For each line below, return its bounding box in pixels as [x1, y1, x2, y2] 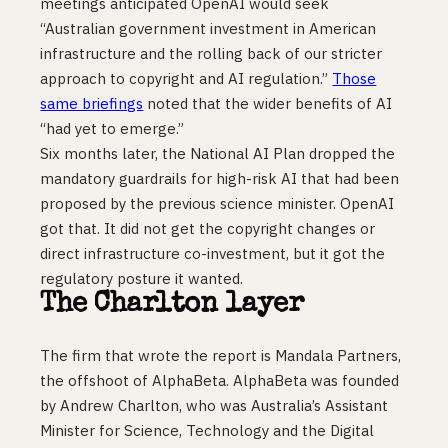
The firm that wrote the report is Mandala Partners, [40, 345, 402, 365]
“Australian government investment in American [40, 18, 377, 38]
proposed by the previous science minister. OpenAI [40, 193, 395, 213]
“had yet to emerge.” [40, 118, 185, 138]
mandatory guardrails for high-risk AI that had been [40, 168, 400, 188]
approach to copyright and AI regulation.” [40, 68, 333, 88]
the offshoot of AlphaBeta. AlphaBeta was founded [40, 370, 400, 390]
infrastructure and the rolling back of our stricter [40, 43, 383, 63]
